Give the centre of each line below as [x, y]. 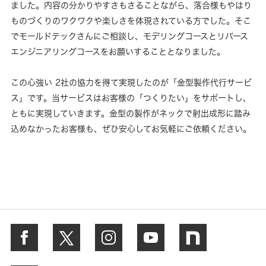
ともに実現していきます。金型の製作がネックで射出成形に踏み [131, 113]
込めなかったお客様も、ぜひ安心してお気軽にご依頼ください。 [131, 128]
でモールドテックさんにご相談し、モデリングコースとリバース [129, 36]
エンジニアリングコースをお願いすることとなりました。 [118, 51]
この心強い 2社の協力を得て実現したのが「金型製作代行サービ [131, 82]
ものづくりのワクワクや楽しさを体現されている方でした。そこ [131, 20]
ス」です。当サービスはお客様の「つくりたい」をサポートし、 [131, 97]
